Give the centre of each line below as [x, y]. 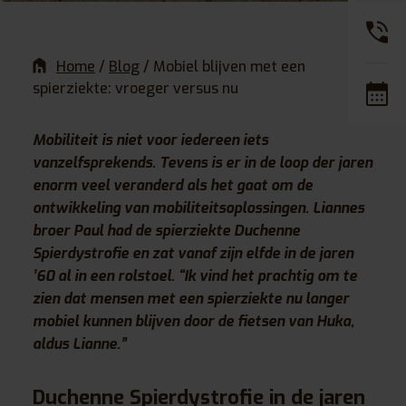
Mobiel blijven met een [229, 66]
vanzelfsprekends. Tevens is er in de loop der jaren [203, 162]
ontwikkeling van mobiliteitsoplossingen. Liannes [198, 208]
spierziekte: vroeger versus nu [135, 88]
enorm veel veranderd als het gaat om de [173, 185]
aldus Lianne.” [79, 343]
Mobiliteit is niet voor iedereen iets [150, 140]
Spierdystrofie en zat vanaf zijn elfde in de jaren [193, 253]
